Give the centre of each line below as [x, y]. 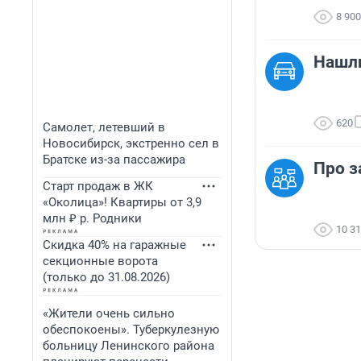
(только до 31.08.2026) [106, 277]
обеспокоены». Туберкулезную [131, 330]
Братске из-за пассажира [114, 160]
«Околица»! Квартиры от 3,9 [122, 202]
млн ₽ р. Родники [92, 218]
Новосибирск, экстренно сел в [131, 143]
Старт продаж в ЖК [98, 186]
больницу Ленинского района [129, 346]
